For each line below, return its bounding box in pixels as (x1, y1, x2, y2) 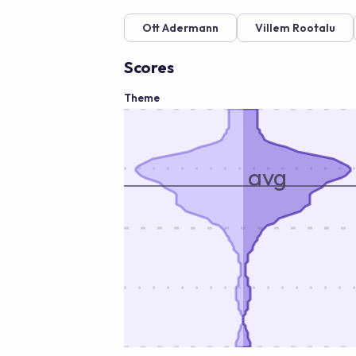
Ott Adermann (142, 21, 219, 35)
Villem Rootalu (255, 21, 335, 35)
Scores (124, 57, 174, 77)
